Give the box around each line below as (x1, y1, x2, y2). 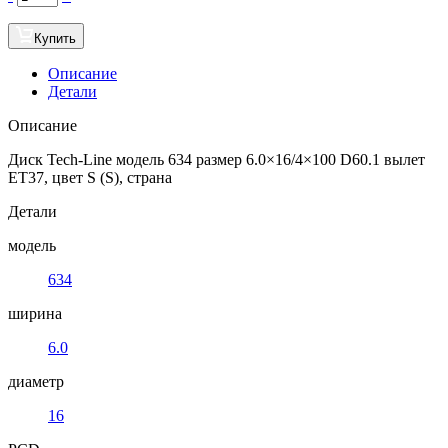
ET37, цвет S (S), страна (8, 168, 172, 186)
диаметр (8, 372, 64, 390)
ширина (8, 304, 62, 322)
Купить (34, 30, 76, 46)
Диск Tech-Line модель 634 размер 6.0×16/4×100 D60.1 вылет (8, 150, 425, 168)
